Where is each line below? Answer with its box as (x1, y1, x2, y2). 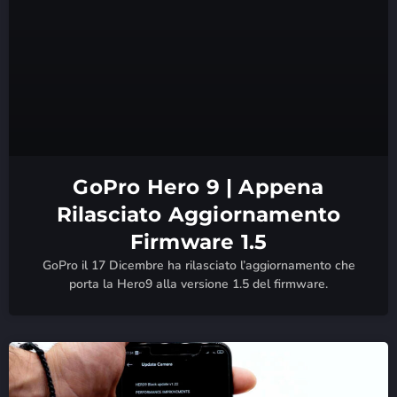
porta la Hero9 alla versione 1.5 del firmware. (69, 275, 328, 292)
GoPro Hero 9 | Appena (73, 174, 324, 199)
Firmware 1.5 (129, 229, 268, 254)
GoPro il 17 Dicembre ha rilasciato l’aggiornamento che (42, 256, 355, 274)
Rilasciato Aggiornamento (56, 201, 341, 227)
